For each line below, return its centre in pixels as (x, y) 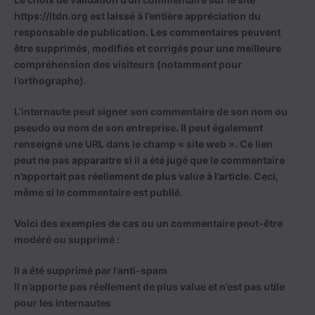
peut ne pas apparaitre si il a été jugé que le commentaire (149, 160)
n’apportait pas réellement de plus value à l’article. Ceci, (146, 176)
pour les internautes (63, 303)
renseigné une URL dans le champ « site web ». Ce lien (143, 144)
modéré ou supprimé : (67, 239)
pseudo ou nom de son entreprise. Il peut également (139, 128)
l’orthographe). (50, 81)
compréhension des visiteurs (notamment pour (128, 64)
